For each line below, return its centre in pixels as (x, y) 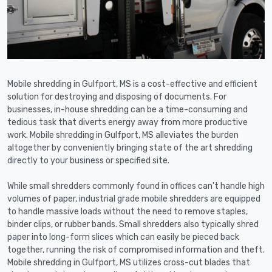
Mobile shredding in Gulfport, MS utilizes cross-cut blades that (129, 263)
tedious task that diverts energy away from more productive (127, 123)
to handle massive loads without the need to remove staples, (127, 212)
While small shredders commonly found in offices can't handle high (136, 186)
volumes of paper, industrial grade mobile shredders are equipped (134, 199)
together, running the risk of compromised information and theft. (136, 250)
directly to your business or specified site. (88, 161)
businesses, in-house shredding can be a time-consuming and (127, 110)
